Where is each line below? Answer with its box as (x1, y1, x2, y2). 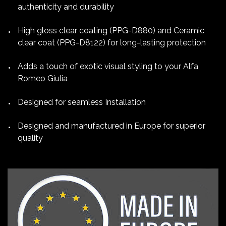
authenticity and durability (18, 2, 114, 12)
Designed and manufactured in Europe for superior (18, 121, 205, 131)
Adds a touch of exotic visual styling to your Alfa (18, 62, 198, 72)
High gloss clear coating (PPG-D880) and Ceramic (18, 26, 204, 36)
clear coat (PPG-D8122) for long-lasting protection (18, 38, 206, 48)
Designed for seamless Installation (18, 97, 146, 107)
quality (18, 133, 43, 143)
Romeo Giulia (18, 74, 68, 84)
